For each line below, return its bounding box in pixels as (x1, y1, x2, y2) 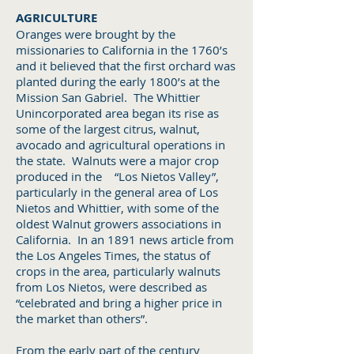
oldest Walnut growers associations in (16, 216, 221, 232)
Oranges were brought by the (16, 26, 175, 42)
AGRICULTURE (16, 9, 97, 26)
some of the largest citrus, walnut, (16, 121, 200, 137)
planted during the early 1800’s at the (16, 73, 220, 89)
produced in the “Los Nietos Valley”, (16, 168, 219, 184)
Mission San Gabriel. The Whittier (16, 89, 200, 105)
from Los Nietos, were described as (16, 279, 207, 295)
